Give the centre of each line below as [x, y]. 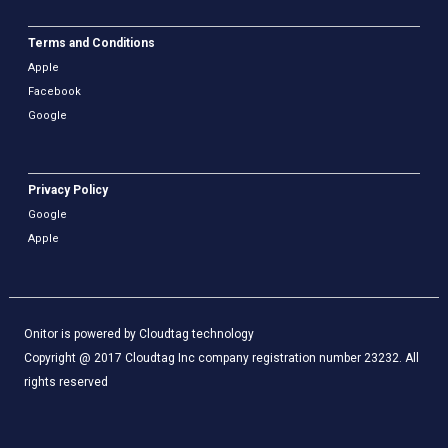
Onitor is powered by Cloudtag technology [138, 333]
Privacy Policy [68, 190]
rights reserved [65, 381]
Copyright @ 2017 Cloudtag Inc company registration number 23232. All [221, 357]
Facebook [55, 92]
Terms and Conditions [92, 43]
